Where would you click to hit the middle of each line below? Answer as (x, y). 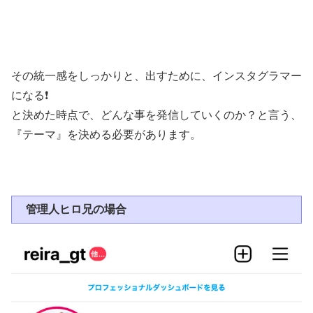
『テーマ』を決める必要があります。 (106, 135)
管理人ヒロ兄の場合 (76, 210)
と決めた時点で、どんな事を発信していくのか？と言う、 (156, 115)
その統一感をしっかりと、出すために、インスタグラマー (156, 76)
